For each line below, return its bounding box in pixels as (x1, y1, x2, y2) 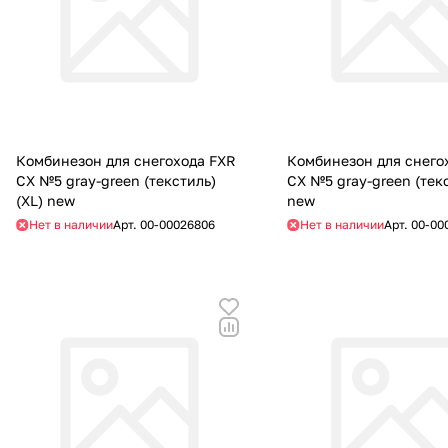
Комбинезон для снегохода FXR (16, 152, 236, 170)
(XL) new (16, 192, 75, 210)
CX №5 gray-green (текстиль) (16, 172, 216, 190)
